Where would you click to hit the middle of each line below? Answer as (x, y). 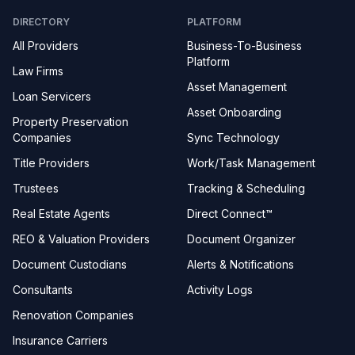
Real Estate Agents (61, 214)
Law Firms (38, 71)
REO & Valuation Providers (81, 239)
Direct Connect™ (230, 214)
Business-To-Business (244, 46)
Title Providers (51, 163)
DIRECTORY (41, 22)
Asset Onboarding (234, 112)
